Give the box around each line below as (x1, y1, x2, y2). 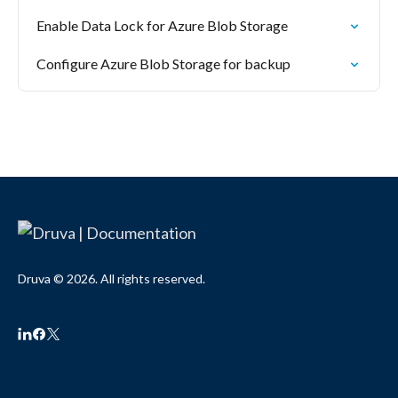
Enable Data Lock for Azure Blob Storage (36, 17, 288, 34)
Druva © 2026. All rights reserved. (18, 271, 205, 286)
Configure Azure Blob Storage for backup (36, 55, 291, 72)
